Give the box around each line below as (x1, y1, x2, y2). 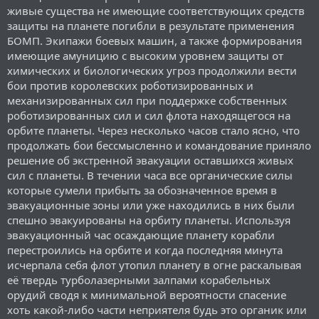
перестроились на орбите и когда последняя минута (7, 242, 283, 257)
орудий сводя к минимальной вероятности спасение (7, 287, 286, 302)
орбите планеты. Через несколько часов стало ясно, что (7, 122, 300, 137)
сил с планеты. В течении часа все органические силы (7, 167, 293, 182)
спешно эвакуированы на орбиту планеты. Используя (7, 212, 291, 227)
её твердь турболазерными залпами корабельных (7, 272, 271, 287)
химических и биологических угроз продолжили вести (7, 63, 297, 78)
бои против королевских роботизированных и (7, 78, 253, 93)
